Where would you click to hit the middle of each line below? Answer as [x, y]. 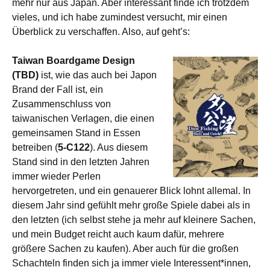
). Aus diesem [119, 147]
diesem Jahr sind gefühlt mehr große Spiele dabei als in [131, 205]
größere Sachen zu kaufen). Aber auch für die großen [125, 249]
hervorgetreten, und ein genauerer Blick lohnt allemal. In [131, 191]
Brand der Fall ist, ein [58, 89]
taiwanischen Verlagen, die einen [83, 118]
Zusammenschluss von [61, 104]
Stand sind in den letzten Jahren [81, 162]
